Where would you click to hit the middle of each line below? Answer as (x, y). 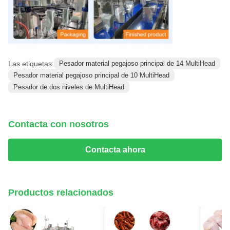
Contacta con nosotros (59, 124)
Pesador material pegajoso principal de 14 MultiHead (137, 64)
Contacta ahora (115, 150)
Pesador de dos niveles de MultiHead (69, 87)
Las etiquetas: (31, 63)
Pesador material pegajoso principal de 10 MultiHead (91, 75)
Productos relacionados (61, 193)
